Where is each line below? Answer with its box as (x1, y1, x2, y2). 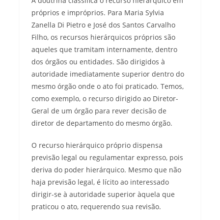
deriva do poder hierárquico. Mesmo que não (31, 165, 181, 174)
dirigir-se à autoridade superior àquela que (31, 189, 175, 199)
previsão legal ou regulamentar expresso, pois (31, 152, 183, 162)
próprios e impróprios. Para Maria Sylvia (31, 7, 164, 17)
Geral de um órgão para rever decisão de (31, 106, 166, 115)
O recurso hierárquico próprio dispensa (31, 140, 163, 150)
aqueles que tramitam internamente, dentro (31, 44, 177, 54)
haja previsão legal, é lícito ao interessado (31, 177, 169, 187)
